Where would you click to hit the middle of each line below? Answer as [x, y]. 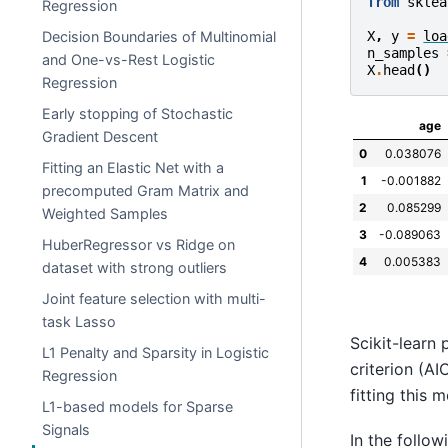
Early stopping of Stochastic [138, 113]
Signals [66, 429]
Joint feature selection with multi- [154, 298]
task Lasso [79, 321]
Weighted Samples [105, 213]
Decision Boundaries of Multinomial [159, 36]
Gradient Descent [100, 136]
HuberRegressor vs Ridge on [139, 244]
